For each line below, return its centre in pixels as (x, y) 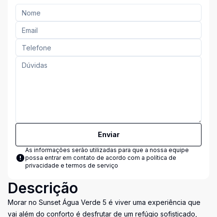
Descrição (43, 188)
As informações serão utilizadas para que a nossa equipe (107, 150)
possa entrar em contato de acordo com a (86, 158)
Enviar (108, 134)
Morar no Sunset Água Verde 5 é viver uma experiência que (104, 202)
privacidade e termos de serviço (72, 165)
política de (161, 158)
